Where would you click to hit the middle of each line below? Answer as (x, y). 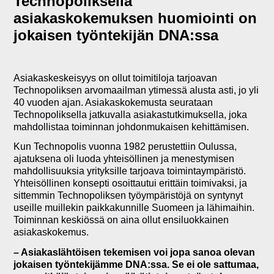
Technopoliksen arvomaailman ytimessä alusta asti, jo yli (136, 90)
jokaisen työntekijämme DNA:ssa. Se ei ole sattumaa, (136, 265)
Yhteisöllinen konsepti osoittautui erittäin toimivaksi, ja (131, 183)
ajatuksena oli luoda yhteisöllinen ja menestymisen (124, 159)
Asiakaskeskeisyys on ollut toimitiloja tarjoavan (116, 78)
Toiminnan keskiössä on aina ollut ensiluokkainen (121, 220)
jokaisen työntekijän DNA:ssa (116, 35)
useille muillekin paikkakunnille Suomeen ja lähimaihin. (134, 208)
